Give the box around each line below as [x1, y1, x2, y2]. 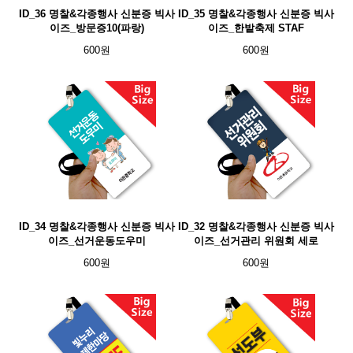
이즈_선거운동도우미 [48, 235, 146, 247]
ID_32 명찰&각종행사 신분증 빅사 [178, 221, 334, 232]
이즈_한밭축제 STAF [208, 22, 304, 34]
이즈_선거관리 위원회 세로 [194, 235, 318, 247]
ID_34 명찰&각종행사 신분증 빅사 [19, 221, 175, 232]
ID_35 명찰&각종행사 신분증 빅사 [178, 8, 334, 20]
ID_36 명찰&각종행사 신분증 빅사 [19, 8, 175, 20]
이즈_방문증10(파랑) [50, 22, 144, 34]
